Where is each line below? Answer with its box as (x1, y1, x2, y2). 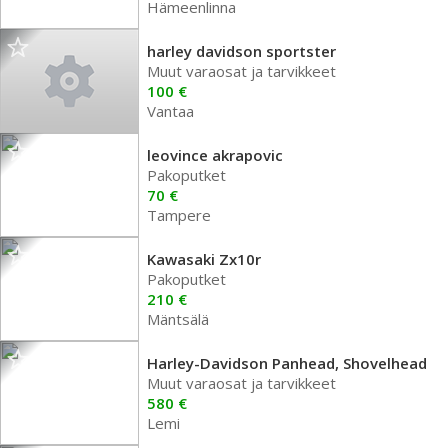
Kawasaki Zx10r (147, 249, 261, 269)
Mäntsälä (147, 309, 209, 329)
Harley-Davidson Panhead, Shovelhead (147, 353, 427, 373)
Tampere (147, 205, 211, 225)
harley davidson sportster (147, 41, 336, 61)
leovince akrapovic (147, 145, 283, 165)
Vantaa (147, 101, 194, 121)
